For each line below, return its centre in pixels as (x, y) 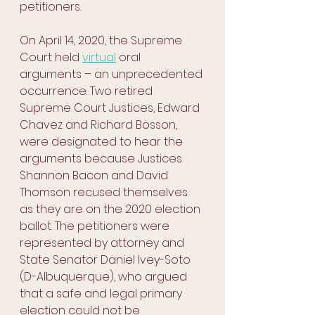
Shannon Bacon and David (95, 175)
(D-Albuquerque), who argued (105, 277)
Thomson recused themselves (105, 192)
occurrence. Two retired (88, 91)
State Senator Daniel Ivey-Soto (107, 260)
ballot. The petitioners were (96, 226)
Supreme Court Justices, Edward (111, 108)
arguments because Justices (102, 159)
